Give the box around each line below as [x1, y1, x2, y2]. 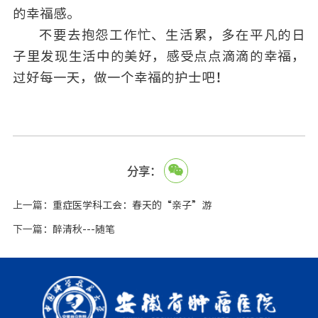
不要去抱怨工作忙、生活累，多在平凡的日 [39, 28, 306, 42]
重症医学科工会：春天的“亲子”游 [52, 200, 212, 211]
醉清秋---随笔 [52, 224, 115, 235]
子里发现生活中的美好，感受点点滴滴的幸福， [12, 50, 306, 63]
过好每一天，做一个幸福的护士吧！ [12, 71, 229, 84]
